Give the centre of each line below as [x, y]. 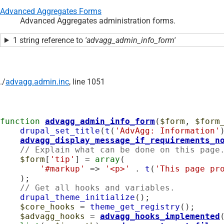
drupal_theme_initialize [77, 197]
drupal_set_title [60, 130]
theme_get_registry [135, 206]
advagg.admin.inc [37, 81]
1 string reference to [49, 40]
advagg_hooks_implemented [160, 216]
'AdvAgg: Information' [167, 130]
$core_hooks [47, 206]
